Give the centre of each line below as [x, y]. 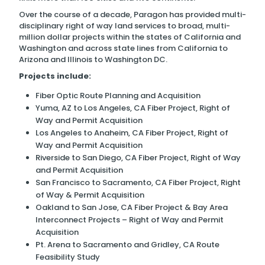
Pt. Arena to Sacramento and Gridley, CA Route [127, 245]
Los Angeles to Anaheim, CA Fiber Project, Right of [132, 133]
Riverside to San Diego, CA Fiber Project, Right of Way [138, 158]
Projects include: [55, 76]
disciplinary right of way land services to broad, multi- [125, 26]
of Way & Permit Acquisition [90, 195]
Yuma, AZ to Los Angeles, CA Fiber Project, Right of [133, 108]
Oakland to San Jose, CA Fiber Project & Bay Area [132, 208]
